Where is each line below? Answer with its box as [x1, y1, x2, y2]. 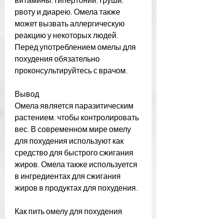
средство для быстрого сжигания [15, 147, 133, 157]
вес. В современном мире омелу [15, 124, 131, 133]
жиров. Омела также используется [15, 159, 137, 169]
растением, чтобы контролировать [15, 112, 139, 122]
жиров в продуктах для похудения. [15, 182, 138, 192]
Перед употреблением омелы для [15, 42, 136, 51]
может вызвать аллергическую [15, 18, 125, 28]
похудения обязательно [15, 53, 100, 63]
